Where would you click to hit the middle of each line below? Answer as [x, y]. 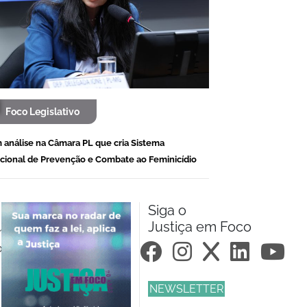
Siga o [167, 210]
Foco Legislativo [42, 111]
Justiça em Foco [199, 226]
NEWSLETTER [186, 288]
